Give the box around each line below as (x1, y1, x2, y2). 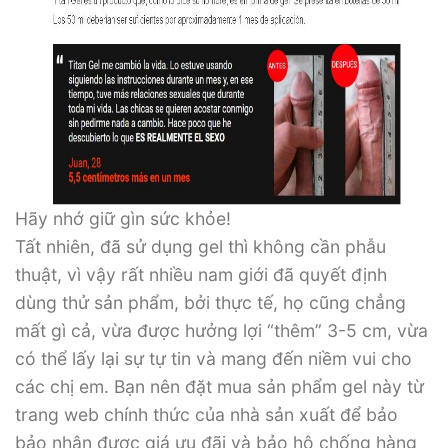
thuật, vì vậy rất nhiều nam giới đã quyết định (15, 264, 387, 286)
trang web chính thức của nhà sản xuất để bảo (15, 404, 398, 426)
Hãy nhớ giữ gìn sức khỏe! (15, 208, 231, 230)
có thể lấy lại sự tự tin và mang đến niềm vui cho (15, 348, 412, 370)
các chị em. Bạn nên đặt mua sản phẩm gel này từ (15, 376, 424, 398)
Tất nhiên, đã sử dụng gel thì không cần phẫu (15, 236, 386, 258)
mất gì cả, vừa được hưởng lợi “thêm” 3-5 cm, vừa (15, 320, 428, 342)
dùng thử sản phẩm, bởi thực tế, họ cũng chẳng (15, 292, 406, 314)
